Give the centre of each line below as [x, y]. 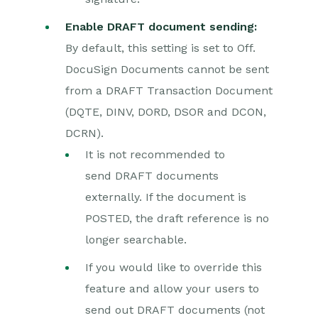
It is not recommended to [155, 154]
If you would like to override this [174, 267]
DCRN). [84, 133]
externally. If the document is [166, 197]
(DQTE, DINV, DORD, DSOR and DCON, [166, 112]
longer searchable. [136, 240]
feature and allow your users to [172, 289]
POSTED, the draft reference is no [177, 218]
